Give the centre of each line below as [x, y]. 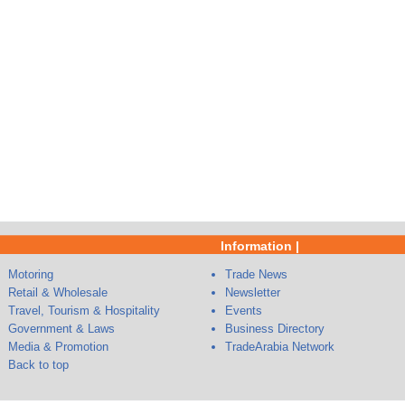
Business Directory [275, 329]
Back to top [38, 365]
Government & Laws [61, 329]
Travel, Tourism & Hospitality [84, 311]
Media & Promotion [58, 347]
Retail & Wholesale [58, 292]
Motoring [31, 274]
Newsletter [253, 292]
